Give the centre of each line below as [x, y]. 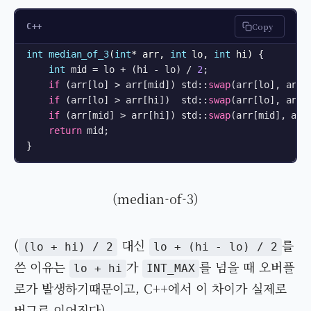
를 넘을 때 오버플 [247, 267]
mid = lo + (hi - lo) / [131, 70]
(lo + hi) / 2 [68, 247]
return [65, 131]
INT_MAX [171, 269]
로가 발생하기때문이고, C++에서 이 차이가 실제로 [150, 288]
